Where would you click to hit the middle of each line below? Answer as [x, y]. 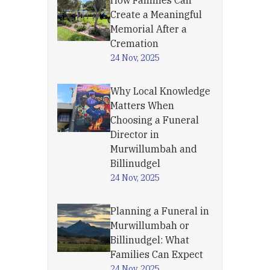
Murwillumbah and [154, 149]
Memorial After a [149, 29]
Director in [135, 134]
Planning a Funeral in [160, 211]
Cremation [134, 43]
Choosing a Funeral [155, 120]
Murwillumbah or [150, 225]
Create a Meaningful [156, 14]
